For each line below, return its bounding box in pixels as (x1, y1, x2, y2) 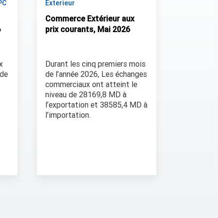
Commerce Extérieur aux (45, 14, 134, 24)
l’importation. (45, 110, 91, 120)
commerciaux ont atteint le (45, 80, 137, 90)
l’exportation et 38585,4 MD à (45, 100, 147, 110)
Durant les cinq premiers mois (45, 59, 145, 69)
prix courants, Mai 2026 (45, 25, 130, 35)
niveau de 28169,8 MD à (45, 90, 127, 100)
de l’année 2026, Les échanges (45, 70, 147, 79)
